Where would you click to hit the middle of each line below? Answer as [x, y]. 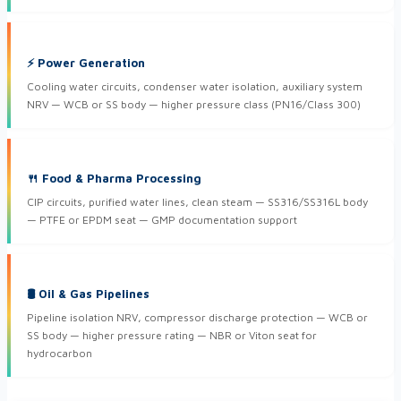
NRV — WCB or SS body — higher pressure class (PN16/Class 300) [194, 104]
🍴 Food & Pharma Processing [114, 178]
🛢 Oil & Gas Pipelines [88, 294]
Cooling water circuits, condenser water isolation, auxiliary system [195, 86]
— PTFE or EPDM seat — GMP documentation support [162, 219]
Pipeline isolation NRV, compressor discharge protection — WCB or [197, 318]
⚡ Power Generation [86, 62]
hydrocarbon [60, 354]
